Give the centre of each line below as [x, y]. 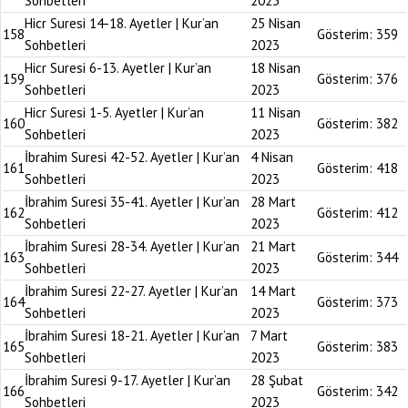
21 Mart [273, 246]
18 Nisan [275, 68]
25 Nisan [275, 23]
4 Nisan [272, 157]
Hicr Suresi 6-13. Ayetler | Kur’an [118, 68]
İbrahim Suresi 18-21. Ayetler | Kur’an [132, 336]
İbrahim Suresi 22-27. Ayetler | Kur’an [131, 291]
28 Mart [273, 202]
